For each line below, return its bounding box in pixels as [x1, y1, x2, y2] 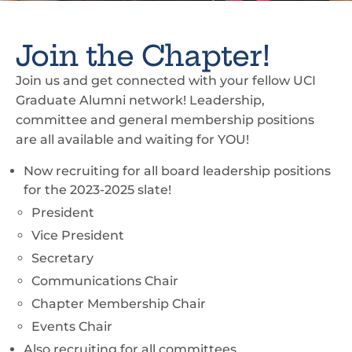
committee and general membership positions [16, 112, 314, 127]
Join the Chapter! [16, 38, 270, 73]
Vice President [31, 228, 124, 243]
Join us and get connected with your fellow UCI [16, 73, 316, 88]
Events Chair [31, 319, 112, 334]
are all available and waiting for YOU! [16, 132, 249, 147]
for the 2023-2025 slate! [24, 182, 171, 197]
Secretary [31, 251, 93, 266]
